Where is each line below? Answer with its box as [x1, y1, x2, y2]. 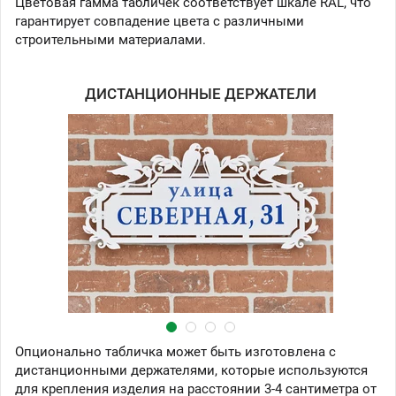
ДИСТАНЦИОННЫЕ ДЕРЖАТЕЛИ [85, 84, 316, 103]
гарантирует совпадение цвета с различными [15, 12, 304, 29]
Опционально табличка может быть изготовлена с [15, 343, 336, 360]
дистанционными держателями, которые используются [15, 362, 368, 378]
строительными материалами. [15, 31, 206, 48]
